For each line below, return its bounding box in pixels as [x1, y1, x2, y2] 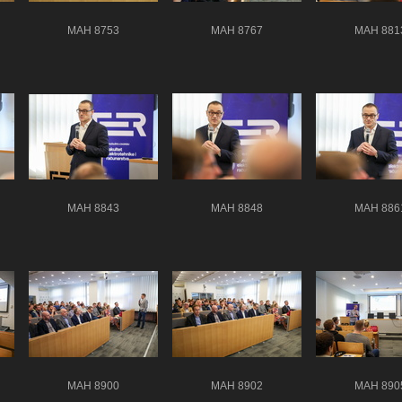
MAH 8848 [211, 202, 263, 214]
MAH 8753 [67, 24, 119, 36]
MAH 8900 [67, 380, 119, 391]
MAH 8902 [211, 380, 263, 391]
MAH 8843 [67, 202, 119, 214]
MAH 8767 [211, 24, 263, 36]
